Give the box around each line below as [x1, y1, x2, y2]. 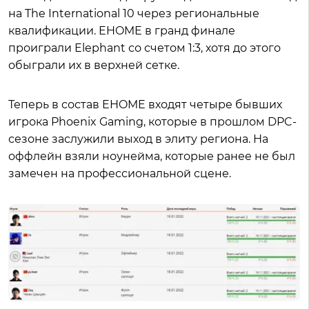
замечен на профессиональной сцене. [8, 167, 234, 180]
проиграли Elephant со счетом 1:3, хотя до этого [8, 41, 281, 54]
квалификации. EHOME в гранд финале [8, 24, 235, 37]
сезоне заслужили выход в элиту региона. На [8, 132, 268, 146]
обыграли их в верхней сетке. [8, 59, 182, 72]
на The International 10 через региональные [8, 7, 259, 20]
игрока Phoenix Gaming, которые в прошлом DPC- [8, 115, 297, 128]
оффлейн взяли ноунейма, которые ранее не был [8, 150, 295, 163]
